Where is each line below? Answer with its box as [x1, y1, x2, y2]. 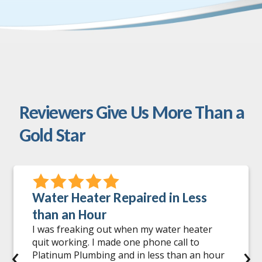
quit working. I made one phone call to [32, 235, 199, 249]
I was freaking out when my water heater [32, 222, 212, 236]
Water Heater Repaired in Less [32, 188, 207, 206]
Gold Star [19, 123, 85, 147]
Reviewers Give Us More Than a [19, 101, 244, 124]
